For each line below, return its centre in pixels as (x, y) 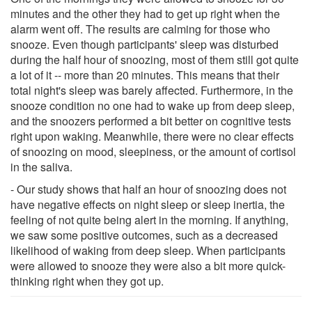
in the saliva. (41, 166)
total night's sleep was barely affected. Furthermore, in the (152, 90)
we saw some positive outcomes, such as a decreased (144, 235)
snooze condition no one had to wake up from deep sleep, (153, 105)
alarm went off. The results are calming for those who (140, 29)
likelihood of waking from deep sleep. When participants (148, 250)
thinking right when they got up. (87, 281)
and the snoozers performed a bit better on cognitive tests (151, 120)
